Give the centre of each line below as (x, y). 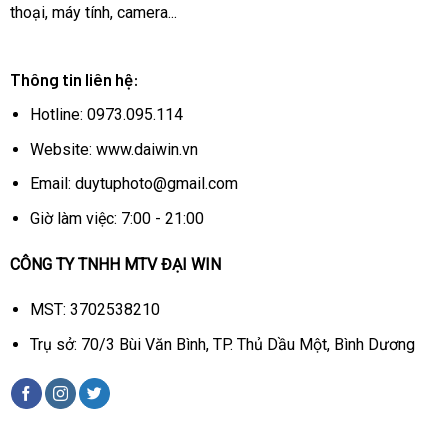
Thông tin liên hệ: (74, 79)
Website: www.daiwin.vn (114, 149)
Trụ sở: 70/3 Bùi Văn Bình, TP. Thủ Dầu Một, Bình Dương (223, 344)
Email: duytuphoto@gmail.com (134, 184)
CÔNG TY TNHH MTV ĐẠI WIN (115, 264)
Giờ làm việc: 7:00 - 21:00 (117, 218)
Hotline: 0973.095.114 (107, 115)
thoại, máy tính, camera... (93, 12)
